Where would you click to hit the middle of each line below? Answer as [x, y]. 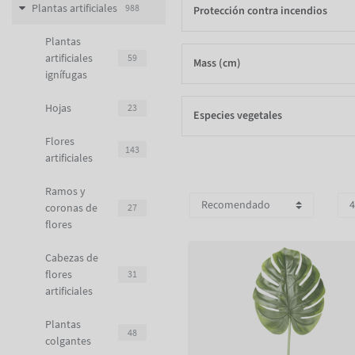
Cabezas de [72, 257]
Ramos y [65, 191]
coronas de [71, 207]
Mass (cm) [217, 64]
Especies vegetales [238, 116]
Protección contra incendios [260, 11]
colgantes [68, 340]
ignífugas [66, 74]
